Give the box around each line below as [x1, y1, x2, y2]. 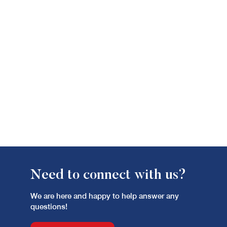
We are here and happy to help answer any [30, 192, 179, 200]
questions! [30, 202, 67, 211]
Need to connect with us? [30, 169, 186, 182]
